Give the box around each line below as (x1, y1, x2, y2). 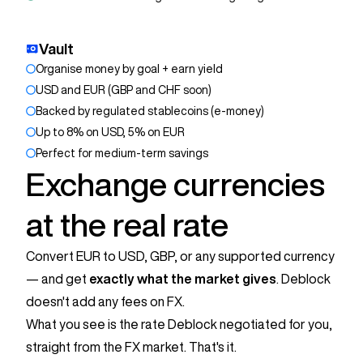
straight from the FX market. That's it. (26, 340, 237, 354)
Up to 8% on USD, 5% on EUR (36, 126, 185, 139)
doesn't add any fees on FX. (26, 295, 185, 309)
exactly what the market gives (89, 272, 276, 286)
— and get (26, 272, 89, 286)
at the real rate (26, 208, 228, 241)
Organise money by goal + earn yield (36, 63, 223, 75)
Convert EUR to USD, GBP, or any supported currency (26, 250, 335, 263)
